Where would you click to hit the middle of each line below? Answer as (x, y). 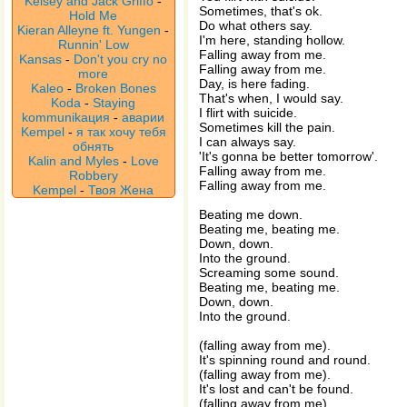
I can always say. (248, 142)
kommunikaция (66, 117)
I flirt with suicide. (248, 113)
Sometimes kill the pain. (267, 127)
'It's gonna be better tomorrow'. (288, 156)
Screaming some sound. (269, 273)
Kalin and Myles (74, 161)
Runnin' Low (94, 45)
